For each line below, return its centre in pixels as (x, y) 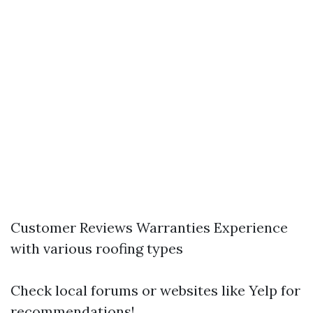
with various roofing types (97, 249)
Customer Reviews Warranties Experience (149, 228)
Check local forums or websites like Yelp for (155, 291)
